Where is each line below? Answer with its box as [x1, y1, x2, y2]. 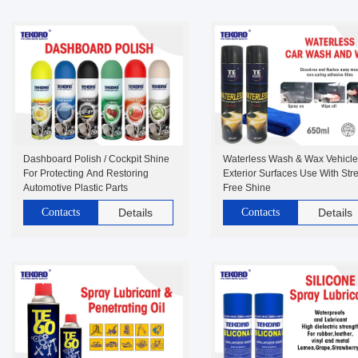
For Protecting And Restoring [23, 168, 149, 179]
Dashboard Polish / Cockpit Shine [23, 153, 169, 165]
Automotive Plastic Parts [23, 182, 128, 193]
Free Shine [223, 182, 271, 193]
